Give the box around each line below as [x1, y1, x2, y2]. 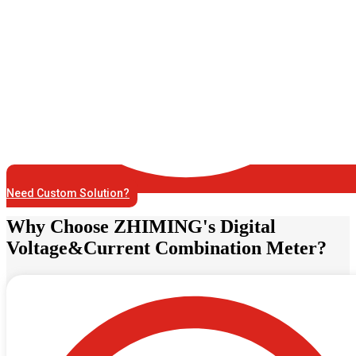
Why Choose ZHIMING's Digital [6, 215, 276, 237]
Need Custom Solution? [6, 186, 130, 199]
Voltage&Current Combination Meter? [6, 237, 327, 258]
